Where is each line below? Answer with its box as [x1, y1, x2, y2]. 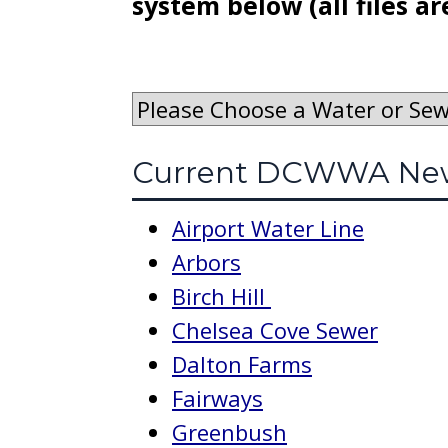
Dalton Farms [172, 349, 312, 379]
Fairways [172, 383, 263, 413]
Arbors [172, 247, 241, 277]
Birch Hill [172, 281, 271, 311]
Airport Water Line [172, 213, 364, 243]
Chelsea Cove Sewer [172, 315, 378, 345]
